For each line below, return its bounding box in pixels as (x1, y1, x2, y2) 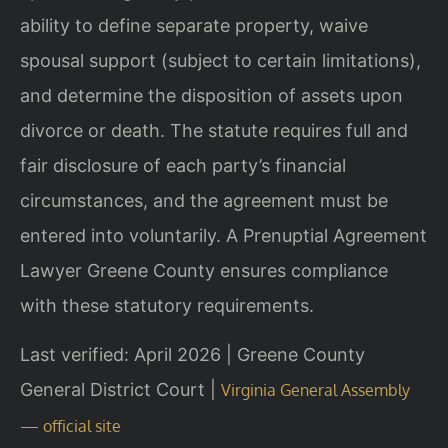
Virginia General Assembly (221, 380, 410, 401)
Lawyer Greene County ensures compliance (20, 259, 388, 281)
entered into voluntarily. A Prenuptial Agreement (20, 224, 427, 246)
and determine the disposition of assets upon (20, 84, 403, 106)
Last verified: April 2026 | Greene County (20, 344, 365, 366)
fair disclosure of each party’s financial (20, 154, 346, 176)
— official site (20, 416, 121, 437)
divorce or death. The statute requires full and (20, 119, 408, 141)
